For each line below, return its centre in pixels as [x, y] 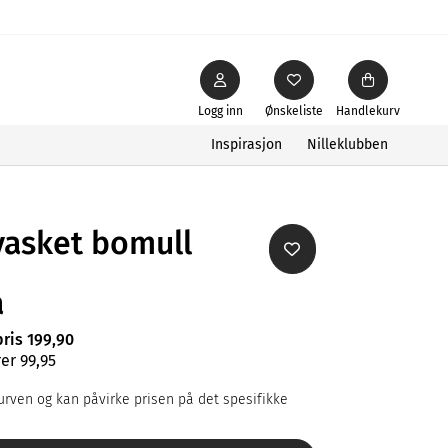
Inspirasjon [246, 144]
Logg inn [220, 110]
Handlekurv [368, 110]
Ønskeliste [294, 110]
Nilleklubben [347, 144]
